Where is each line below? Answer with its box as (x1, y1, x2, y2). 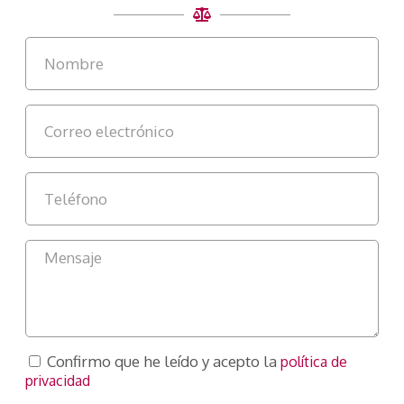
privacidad (25, 372, 90, 390)
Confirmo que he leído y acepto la (47, 352, 280, 371)
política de (280, 353, 347, 371)
